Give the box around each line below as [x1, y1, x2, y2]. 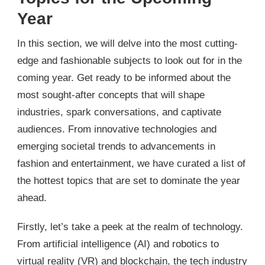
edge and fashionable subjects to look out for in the [17, 55, 242, 67]
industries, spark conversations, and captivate [17, 106, 221, 118]
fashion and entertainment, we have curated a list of [17, 158, 245, 170]
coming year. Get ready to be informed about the [17, 72, 231, 84]
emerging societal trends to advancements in [17, 141, 215, 153]
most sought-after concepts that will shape [17, 89, 205, 101]
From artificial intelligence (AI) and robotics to [17, 238, 219, 250]
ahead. [17, 192, 47, 204]
